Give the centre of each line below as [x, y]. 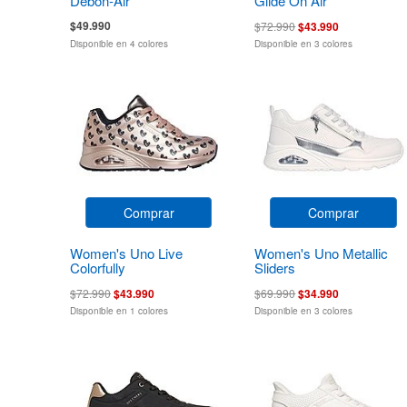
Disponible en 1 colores [119, 310]
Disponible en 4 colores [119, 43]
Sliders [275, 267]
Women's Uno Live [126, 253]
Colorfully [98, 267]
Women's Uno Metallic [322, 253]
